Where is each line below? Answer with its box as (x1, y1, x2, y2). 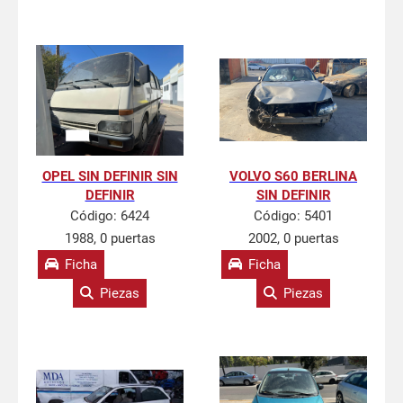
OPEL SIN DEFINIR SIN (41, 168, 178, 184)
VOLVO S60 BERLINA (229, 168, 357, 184)
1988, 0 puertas (64, 230, 156, 246)
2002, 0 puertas (247, 230, 339, 246)
